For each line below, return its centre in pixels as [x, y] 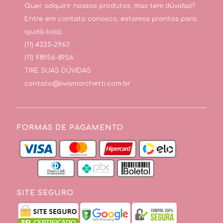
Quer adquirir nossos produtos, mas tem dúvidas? [110, 6]
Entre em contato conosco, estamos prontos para [110, 19]
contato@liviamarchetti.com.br [77, 83]
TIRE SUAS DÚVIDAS [57, 70]
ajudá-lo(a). [43, 32]
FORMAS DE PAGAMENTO [70, 127]
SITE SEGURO [45, 193]
